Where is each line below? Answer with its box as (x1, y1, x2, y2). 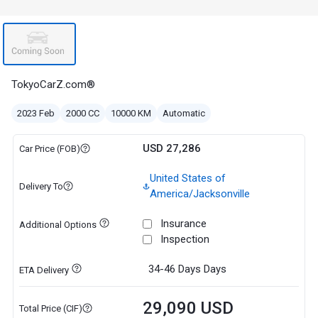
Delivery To (18, 180, 63, 192)
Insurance (160, 217, 207, 230)
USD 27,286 (142, 142, 201, 155)
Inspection (160, 233, 209, 246)
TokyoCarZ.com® (11, 78, 95, 91)
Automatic (163, 108, 205, 119)
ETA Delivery (18, 265, 69, 275)
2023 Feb (17, 108, 55, 119)
